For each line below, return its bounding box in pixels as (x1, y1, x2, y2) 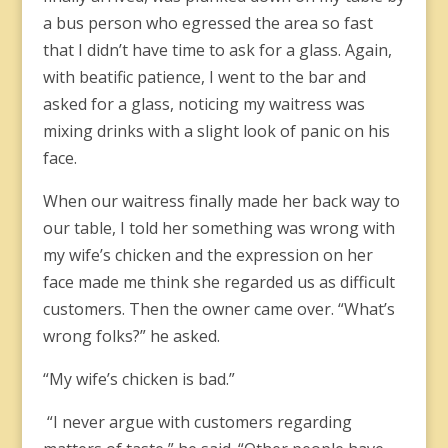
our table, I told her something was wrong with (42, 217, 395, 239)
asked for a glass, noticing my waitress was (42, 93, 365, 115)
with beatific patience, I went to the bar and (42, 66, 366, 88)
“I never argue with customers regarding (42, 411, 352, 433)
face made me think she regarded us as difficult (42, 271, 395, 293)
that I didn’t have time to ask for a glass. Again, (42, 39, 392, 61)
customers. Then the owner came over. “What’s (42, 298, 395, 320)
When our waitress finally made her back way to (42, 190, 400, 212)
